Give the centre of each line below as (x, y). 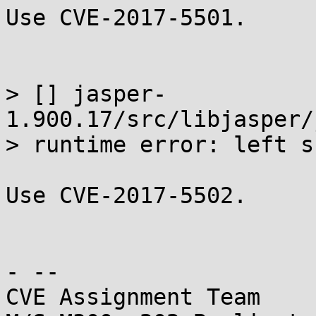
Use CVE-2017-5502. (126, 195)
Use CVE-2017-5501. (126, 18)
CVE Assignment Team (133, 297)
